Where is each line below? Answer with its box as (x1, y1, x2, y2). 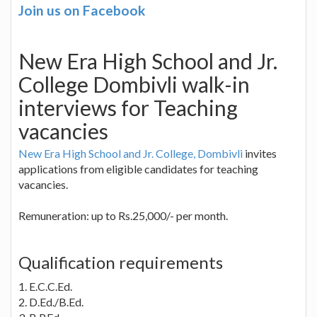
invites (243, 146, 277, 160)
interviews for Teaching (18, 94, 238, 120)
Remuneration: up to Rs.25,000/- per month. (18, 208, 228, 222)
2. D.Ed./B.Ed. (18, 294, 83, 309)
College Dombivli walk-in (18, 71, 250, 97)
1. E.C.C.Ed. (18, 279, 72, 293)
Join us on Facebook (18, 1, 145, 18)
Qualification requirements (18, 251, 223, 272)
